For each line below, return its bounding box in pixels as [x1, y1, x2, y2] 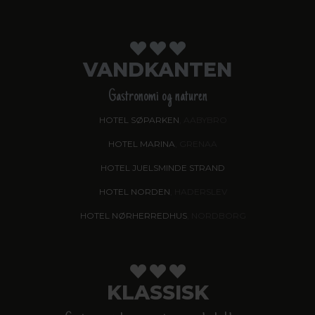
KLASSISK [106, 281, 209, 305]
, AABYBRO [179, 115, 227, 126]
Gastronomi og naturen [108, 88, 207, 107]
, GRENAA [175, 139, 217, 150]
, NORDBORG [186, 210, 246, 221]
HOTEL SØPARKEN [98, 115, 179, 126]
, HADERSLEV [169, 186, 227, 198]
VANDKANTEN [83, 58, 232, 82]
